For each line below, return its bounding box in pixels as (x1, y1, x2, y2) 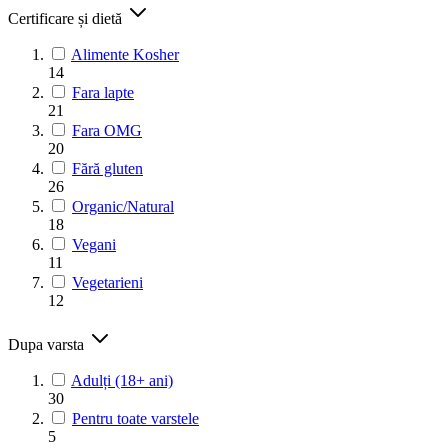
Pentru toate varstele (72, 409, 199, 427)
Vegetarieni (72, 273, 143, 291)
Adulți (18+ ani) (71, 371, 173, 389)
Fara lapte (72, 83, 134, 101)
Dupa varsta (8, 335, 88, 353)
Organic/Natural (72, 197, 174, 215)
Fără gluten (72, 159, 143, 177)
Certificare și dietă (8, 9, 126, 27)
